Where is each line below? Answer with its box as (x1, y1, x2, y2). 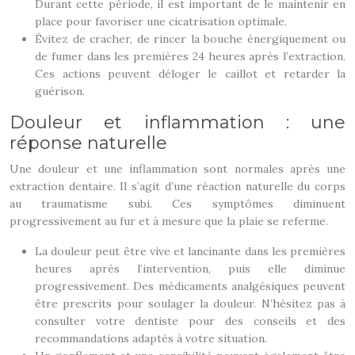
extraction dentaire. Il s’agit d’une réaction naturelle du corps (10, 179, 345, 193)
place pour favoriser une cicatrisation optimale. (35, 14, 287, 29)
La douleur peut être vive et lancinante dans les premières (35, 244, 345, 258)
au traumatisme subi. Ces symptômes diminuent (10, 197, 345, 211)
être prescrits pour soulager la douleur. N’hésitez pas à (35, 296, 345, 311)
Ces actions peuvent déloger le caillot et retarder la (35, 67, 345, 81)
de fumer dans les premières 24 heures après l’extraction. (35, 49, 345, 63)
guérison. (35, 84, 85, 98)
